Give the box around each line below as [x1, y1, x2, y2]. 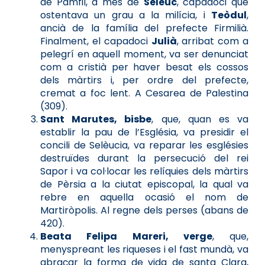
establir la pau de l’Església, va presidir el [40, 125, 248, 139]
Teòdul [211, 8, 247, 22]
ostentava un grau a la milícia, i [40, 8, 211, 22]
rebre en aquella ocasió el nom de [40, 190, 248, 204]
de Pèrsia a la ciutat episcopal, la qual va [40, 177, 248, 191]
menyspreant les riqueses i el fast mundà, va [40, 242, 248, 256]
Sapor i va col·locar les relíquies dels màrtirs [40, 164, 248, 178]
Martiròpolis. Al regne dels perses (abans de [40, 203, 248, 217]
